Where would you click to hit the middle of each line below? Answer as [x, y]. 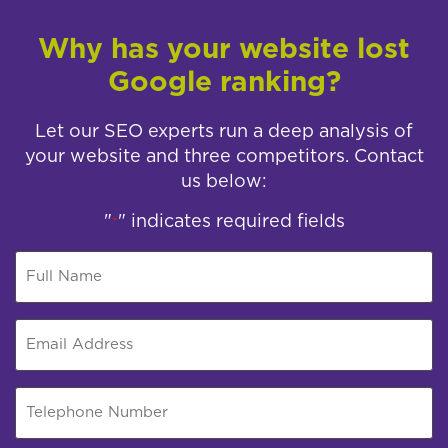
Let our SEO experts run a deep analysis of [224, 132]
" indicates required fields [231, 222]
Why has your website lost [224, 50]
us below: [224, 182]
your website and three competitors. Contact [224, 157]
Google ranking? [224, 83]
